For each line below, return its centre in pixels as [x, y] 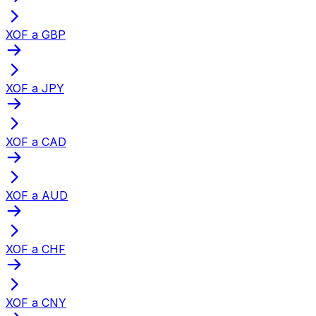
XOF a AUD [37, 195]
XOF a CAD [36, 141]
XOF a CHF [36, 249]
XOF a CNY [36, 302]
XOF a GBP [36, 34]
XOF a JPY [35, 88]
